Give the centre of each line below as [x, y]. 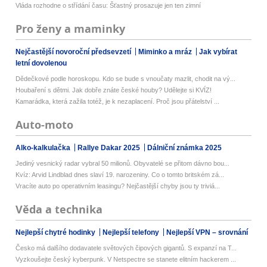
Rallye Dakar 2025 [110, 148]
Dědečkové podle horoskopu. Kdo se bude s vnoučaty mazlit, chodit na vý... [126, 78]
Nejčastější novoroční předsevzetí [74, 52]
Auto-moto [45, 125]
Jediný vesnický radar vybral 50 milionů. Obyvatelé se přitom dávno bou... [123, 163]
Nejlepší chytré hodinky [57, 232]
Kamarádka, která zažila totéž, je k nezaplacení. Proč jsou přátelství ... [118, 101]
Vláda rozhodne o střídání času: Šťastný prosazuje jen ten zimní [108, 5]
